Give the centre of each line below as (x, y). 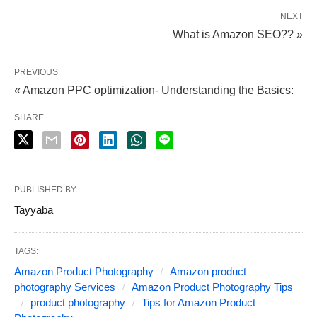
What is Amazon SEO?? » (238, 34)
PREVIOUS (36, 72)
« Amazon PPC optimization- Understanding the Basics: (154, 90)
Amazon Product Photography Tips (212, 287)
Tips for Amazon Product (198, 302)
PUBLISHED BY (45, 189)
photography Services (65, 287)
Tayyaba (34, 209)
